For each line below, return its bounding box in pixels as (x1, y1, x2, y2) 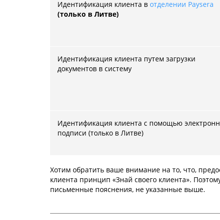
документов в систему (57, 64, 132, 73)
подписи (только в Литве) (57, 128, 143, 137)
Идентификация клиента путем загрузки (57, 54, 195, 63)
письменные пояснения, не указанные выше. (50, 185, 205, 194)
